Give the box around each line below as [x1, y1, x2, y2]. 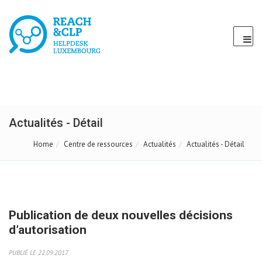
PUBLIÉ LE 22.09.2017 [9, 248, 68, 257]
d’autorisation [9, 223, 87, 237]
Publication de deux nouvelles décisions [9, 208, 233, 222]
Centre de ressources [64, 139, 133, 149]
